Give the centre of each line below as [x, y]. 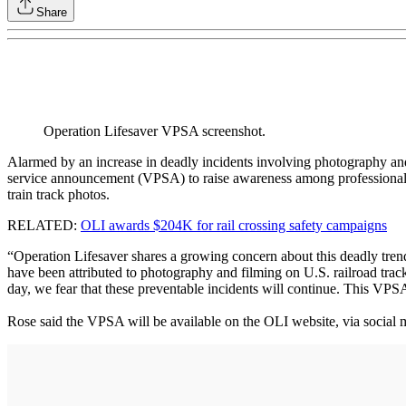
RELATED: [44, 226]
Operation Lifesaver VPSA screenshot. [155, 131]
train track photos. [58, 195]
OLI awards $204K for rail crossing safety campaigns [234, 226]
